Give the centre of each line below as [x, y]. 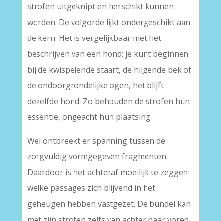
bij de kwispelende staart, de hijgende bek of [109, 70]
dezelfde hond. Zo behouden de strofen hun [108, 101]
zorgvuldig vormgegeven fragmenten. [97, 156]
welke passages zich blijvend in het [91, 188]
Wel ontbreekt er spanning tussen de [96, 141]
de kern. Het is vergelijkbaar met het [94, 38]
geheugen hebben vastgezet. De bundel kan [109, 204]
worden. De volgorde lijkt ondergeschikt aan [109, 22]
